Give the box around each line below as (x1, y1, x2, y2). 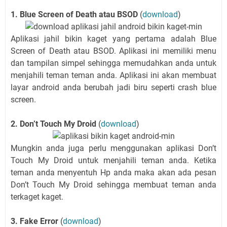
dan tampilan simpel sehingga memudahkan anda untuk (11, 58, 216, 68)
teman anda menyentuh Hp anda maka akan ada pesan (11, 168, 216, 178)
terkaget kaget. (11, 192, 63, 202)
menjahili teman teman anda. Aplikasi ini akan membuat (11, 70, 216, 81)
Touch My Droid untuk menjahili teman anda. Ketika (11, 156, 216, 166)
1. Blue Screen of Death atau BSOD (11, 10, 140, 20)
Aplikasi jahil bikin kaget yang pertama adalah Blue (11, 34, 216, 44)
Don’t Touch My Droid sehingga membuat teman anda (11, 180, 216, 190)
